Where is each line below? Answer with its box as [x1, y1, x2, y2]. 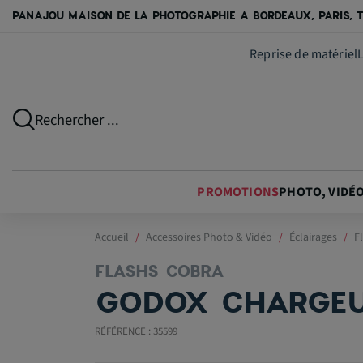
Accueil [95, 229, 129, 246]
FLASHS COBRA [95, 260, 224, 284]
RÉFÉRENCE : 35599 [95, 324, 177, 340]
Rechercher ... [35, 109, 120, 130]
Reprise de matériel [250, 45, 358, 64]
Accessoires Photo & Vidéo [146, 229, 272, 246]
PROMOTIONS [197, 182, 280, 201]
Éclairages [289, 229, 337, 246]
